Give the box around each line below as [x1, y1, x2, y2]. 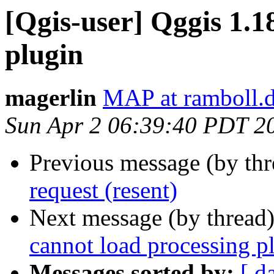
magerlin [5, 84, 97, 111]
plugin [5, 39, 83, 70]
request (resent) [29, 177, 177, 204]
